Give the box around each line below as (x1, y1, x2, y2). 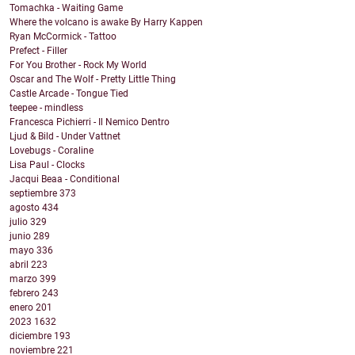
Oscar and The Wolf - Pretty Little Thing (10, 74, 176, 86)
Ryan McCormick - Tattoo (10, 31, 116, 43)
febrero (10, 288, 42, 300)
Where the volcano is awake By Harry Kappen (10, 17, 203, 29)
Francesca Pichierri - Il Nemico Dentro (10, 116, 170, 128)
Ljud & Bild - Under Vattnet (10, 131, 120, 143)
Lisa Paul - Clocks (10, 159, 85, 171)
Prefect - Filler (10, 45, 67, 57)
